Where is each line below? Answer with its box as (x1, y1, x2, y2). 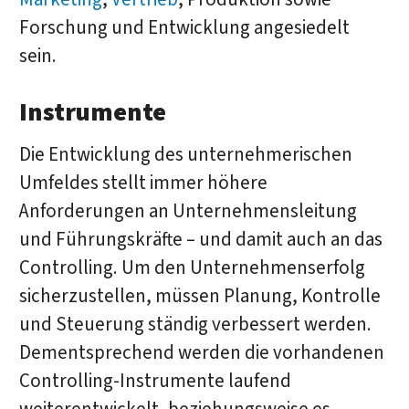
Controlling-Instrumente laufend (18, 367, 291, 394)
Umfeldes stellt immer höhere (18, 169, 267, 196)
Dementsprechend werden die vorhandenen (18, 339, 384, 366)
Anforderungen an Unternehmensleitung (18, 197, 357, 225)
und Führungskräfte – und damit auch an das (18, 225, 383, 253)
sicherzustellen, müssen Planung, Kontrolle (18, 282, 381, 309)
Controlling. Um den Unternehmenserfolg (18, 254, 365, 281)
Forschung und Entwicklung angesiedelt (18, 14, 350, 41)
